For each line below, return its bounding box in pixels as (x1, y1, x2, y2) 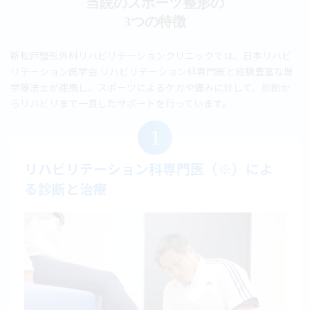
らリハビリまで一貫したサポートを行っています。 (10, 97, 232, 109)
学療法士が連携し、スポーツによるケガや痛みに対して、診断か (10, 81, 291, 93)
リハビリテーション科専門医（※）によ (24, 161, 273, 177)
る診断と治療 (24, 181, 107, 197)
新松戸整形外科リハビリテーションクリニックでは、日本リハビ (10, 49, 291, 62)
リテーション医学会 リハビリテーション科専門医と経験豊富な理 (10, 65, 293, 77)
